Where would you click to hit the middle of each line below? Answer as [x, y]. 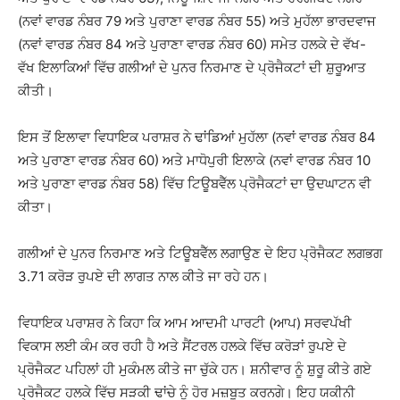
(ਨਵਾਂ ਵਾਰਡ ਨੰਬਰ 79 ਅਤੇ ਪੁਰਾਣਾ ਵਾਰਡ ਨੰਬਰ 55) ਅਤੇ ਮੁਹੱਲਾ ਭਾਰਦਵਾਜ [197, 21]
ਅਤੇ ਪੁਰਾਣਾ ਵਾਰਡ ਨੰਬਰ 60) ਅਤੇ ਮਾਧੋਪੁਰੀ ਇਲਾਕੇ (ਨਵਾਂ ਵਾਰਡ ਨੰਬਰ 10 [194, 160]
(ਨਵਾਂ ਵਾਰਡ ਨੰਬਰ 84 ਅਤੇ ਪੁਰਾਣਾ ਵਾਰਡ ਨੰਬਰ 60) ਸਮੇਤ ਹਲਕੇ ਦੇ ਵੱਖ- [192, 44]
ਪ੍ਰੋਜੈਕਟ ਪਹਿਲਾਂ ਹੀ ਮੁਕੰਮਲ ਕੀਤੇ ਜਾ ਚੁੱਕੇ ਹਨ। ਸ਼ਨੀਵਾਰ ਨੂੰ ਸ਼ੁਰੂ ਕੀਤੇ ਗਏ [195, 369]
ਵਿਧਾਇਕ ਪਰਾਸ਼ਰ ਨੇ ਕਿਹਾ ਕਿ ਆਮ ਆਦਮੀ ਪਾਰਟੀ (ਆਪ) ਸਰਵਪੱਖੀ [185, 323]
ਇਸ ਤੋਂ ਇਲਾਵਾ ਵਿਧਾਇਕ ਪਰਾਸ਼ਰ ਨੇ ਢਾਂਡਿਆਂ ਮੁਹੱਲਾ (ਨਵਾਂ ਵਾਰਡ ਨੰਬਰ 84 [197, 137]
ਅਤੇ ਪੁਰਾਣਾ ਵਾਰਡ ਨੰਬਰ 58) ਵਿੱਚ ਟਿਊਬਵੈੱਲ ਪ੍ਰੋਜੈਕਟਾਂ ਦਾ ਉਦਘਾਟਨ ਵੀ [195, 183]
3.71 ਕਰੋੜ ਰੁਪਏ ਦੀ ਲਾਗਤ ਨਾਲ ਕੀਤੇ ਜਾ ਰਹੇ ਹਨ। [143, 276]
